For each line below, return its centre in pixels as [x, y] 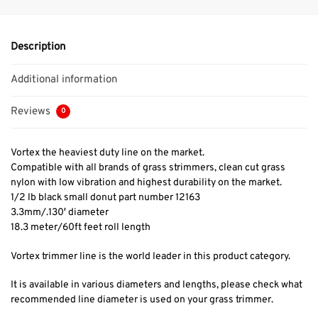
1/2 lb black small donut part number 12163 [105, 198]
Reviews [32, 112]
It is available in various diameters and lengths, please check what [157, 285]
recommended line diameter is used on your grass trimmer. [142, 300]
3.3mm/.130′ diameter [60, 213]
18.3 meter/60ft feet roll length [81, 228]
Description [38, 48]
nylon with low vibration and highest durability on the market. [146, 183]
